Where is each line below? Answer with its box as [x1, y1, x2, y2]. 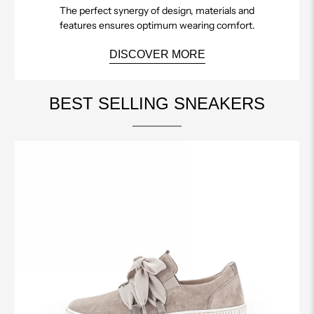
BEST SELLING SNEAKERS [49, 93, 265, 113]
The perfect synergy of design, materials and [60, 4, 254, 18]
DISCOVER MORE [109, 48, 205, 61]
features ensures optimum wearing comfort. [59, 19, 255, 32]
